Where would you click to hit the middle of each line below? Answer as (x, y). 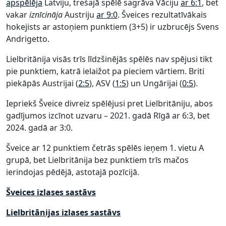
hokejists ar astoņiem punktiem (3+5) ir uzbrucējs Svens (112, 27)
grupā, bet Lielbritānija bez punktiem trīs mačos (97, 160)
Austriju (79, 15)
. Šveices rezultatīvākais (162, 15)
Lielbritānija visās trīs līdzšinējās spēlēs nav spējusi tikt (109, 59)
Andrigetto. (28, 39)
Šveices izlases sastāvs (51, 192)
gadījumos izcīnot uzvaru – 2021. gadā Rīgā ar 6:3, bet (108, 116)
